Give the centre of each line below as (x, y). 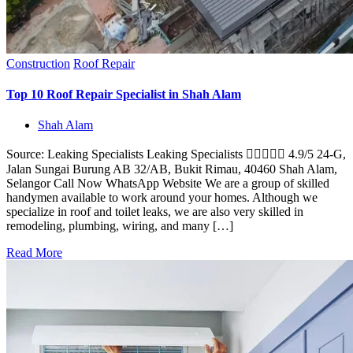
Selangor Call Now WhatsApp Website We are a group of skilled (168, 184)
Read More (34, 253)
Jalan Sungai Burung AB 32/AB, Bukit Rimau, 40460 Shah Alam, (172, 169)
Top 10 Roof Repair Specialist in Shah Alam (124, 95)
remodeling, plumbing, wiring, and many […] (120, 226)
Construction (38, 63)
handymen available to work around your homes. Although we (162, 198)
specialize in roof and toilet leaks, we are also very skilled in (155, 212)
